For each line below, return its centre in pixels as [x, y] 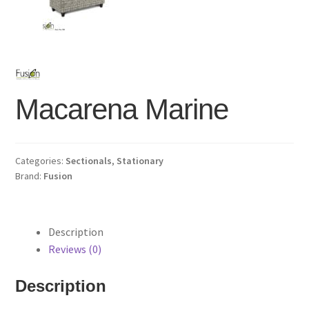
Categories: [41, 160]
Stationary [140, 160]
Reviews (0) [75, 249]
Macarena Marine [122, 110]
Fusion [58, 176]
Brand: [30, 176]
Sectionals [89, 160]
